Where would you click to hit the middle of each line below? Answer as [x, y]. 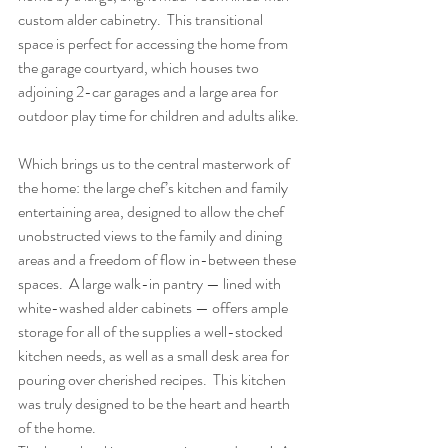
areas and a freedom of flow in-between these [158, 259]
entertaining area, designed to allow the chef [152, 211]
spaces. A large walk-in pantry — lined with [151, 283]
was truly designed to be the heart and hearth [155, 403]
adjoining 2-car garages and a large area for [149, 91]
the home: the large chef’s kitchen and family [154, 187]
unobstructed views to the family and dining [151, 235]
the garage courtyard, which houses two [140, 67]
